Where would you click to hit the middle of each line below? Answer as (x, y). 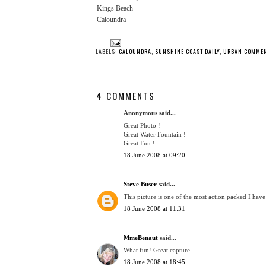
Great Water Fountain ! (155, 134)
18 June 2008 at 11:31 (154, 209)
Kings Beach (115, 9)
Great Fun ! (139, 143)
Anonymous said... (150, 113)
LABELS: (107, 52)
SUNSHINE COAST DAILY (187, 52)
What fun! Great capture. (158, 250)
